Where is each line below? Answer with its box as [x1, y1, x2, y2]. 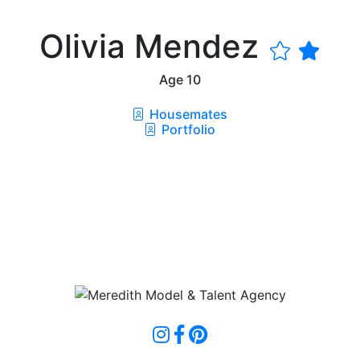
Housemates [145, 105, 227, 122]
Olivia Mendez [39, 26, 268, 66]
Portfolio [157, 121, 215, 137]
